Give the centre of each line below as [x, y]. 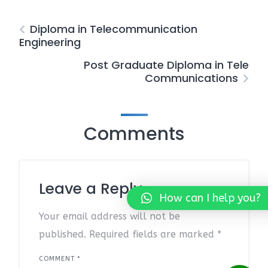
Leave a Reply [91, 189]
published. [63, 234]
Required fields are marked [153, 234]
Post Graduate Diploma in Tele [166, 65]
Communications [191, 78]
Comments [134, 134]
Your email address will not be [109, 216]
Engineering [50, 42]
